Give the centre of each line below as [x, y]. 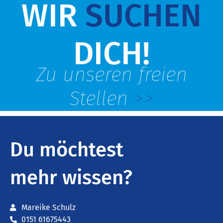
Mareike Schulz [48, 208]
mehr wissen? [71, 178]
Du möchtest [67, 150]
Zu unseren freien [111, 75]
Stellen [102, 99]
